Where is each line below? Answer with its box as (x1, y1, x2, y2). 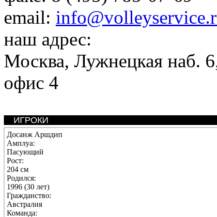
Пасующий (7, 148, 44, 156)
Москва (4, 50, 64, 71)
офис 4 (4, 72, 59, 93)
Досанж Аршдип (7, 130, 62, 139)
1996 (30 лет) (7, 183, 49, 191)
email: (4, 7, 56, 28)
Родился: (7, 174, 36, 182)
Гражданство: (7, 191, 51, 200)
